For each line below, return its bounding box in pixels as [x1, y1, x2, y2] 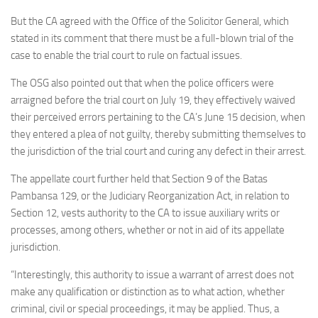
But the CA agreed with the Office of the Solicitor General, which [11, 15, 289, 28]
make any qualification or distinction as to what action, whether [11, 285, 285, 298]
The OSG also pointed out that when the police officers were [11, 77, 274, 89]
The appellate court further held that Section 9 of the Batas [11, 172, 268, 185]
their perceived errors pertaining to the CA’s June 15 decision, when [11, 111, 305, 124]
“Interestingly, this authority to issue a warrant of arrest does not [11, 268, 294, 281]
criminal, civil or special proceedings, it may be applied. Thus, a [11, 302, 279, 315]
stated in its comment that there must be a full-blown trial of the [11, 32, 294, 45]
